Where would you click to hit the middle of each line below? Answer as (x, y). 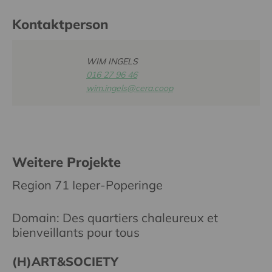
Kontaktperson (60, 25)
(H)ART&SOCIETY (65, 261)
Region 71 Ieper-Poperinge (87, 185)
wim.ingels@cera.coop (130, 88)
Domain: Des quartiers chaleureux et (115, 217)
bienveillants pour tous (76, 232)
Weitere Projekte (66, 162)
